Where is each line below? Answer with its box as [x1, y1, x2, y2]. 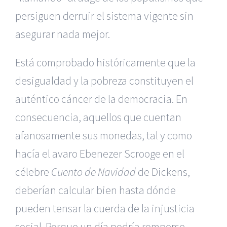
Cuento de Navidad [51, 165, 136, 179]
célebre [15, 165, 51, 179]
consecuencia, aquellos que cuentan [15, 110, 181, 124]
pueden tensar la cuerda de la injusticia [15, 201, 195, 215]
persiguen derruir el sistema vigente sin [15, 9, 194, 23]
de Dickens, [136, 165, 190, 179]
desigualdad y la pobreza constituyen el [15, 73, 194, 88]
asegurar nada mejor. [15, 27, 110, 41]
